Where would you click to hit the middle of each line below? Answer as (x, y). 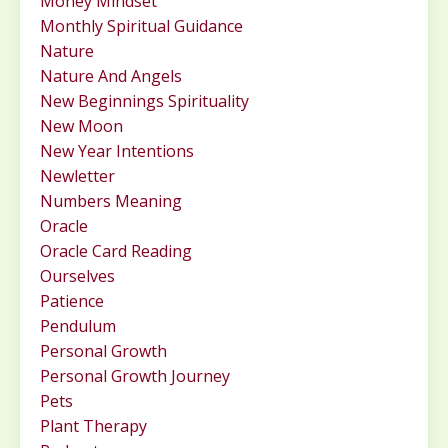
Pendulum (78, 326)
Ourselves (77, 276)
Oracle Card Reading (116, 251)
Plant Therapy (93, 426)
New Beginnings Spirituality (144, 101)
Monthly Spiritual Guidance (141, 26)
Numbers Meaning (111, 201)
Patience (72, 301)
